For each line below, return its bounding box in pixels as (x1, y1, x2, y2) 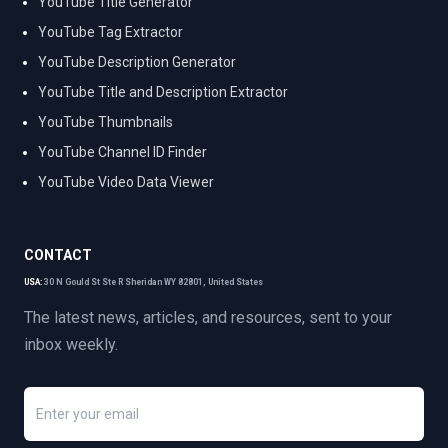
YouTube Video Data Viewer (38, 173, 214, 190)
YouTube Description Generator (38, 53, 236, 70)
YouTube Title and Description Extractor (38, 83, 288, 100)
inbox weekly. (24, 334, 118, 354)
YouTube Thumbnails (38, 113, 173, 130)
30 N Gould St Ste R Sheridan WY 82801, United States (44, 276, 263, 287)
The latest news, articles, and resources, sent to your (24, 307, 392, 327)
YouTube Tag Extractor (38, 23, 183, 40)
